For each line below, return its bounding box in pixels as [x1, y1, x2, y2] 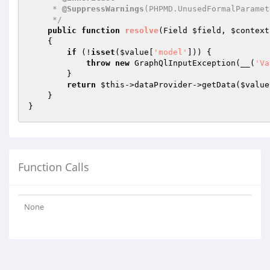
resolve [125, 26, 159, 35]
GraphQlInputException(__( [130, 58, 255, 67]
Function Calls [18, 160, 89, 174]
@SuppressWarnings [62, 4, 144, 13]
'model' [154, 48, 187, 57]
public [48, 26, 77, 35]
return [67, 80, 96, 89]
